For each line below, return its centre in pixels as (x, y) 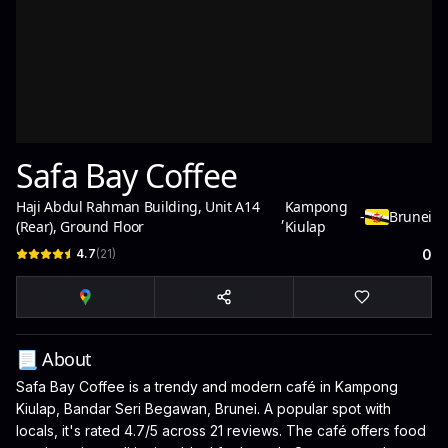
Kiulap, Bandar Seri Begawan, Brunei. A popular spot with (203, 408)
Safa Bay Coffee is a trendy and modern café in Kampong (207, 386)
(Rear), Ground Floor (80, 226)
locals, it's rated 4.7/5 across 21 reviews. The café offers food (221, 430)
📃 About (54, 359)
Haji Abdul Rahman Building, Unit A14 (138, 206)
